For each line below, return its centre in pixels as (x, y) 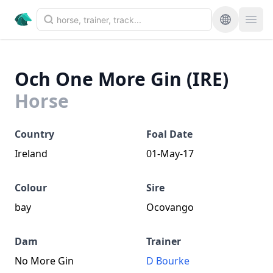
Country (34, 134)
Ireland (31, 154)
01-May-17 (170, 154)
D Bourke (168, 261)
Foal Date (169, 134)
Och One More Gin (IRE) (122, 79)
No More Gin (44, 261)
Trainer (164, 241)
